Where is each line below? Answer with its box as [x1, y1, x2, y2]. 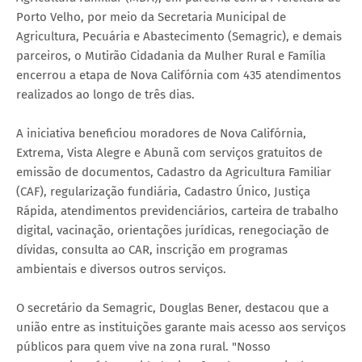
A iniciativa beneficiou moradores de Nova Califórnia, [16, 125, 306, 141]
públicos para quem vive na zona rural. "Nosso [16, 339, 271, 354]
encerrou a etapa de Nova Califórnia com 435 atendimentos [16, 67, 341, 82]
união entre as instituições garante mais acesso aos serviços [16, 319, 346, 335]
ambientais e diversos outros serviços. [16, 261, 226, 276]
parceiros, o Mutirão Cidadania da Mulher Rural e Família [16, 48, 326, 63]
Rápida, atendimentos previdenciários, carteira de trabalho [16, 203, 339, 218]
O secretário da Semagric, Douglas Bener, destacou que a [16, 300, 329, 315]
